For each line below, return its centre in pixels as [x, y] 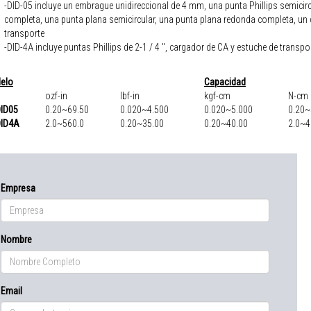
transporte [24, 33]
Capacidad [225, 82]
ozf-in [56, 95]
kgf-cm [217, 95]
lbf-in [130, 95]
